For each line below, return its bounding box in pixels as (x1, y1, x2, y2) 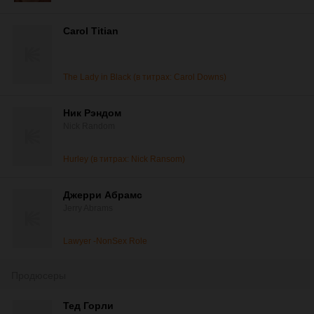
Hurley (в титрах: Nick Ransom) (63, 154, 185, 164)
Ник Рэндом (63, 107, 121, 118)
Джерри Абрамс (63, 189, 142, 200)
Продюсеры (11, 270, 66, 281)
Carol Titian (63, 25, 118, 36)
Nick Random (63, 121, 115, 131)
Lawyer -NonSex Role (63, 236, 147, 246)
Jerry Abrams (63, 203, 113, 213)
